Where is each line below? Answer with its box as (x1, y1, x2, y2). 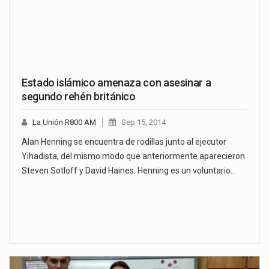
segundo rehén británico (22, 90, 136, 103)
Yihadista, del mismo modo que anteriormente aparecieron (22, 151, 245, 162)
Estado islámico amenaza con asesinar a (22, 76, 211, 89)
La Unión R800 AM (32, 118, 96, 127)
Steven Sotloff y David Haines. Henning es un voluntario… (22, 166, 236, 176)
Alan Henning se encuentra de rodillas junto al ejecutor (22, 137, 226, 147)
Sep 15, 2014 (121, 118, 166, 127)
